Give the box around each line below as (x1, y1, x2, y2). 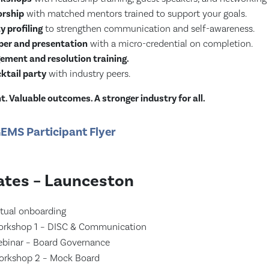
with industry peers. (46, 68, 130, 80)
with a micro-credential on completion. (88, 38, 253, 50)
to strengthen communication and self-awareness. (43, 23, 255, 35)
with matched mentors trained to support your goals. (24, 8, 247, 20)
